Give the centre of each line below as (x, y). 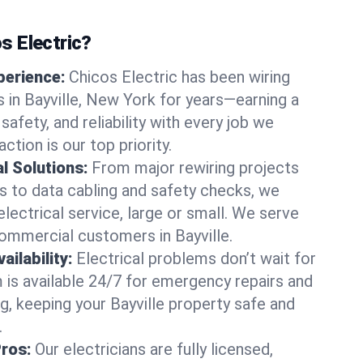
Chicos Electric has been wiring (179, 77)
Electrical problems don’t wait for (196, 258)
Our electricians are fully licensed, (154, 349)
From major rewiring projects (195, 168)
